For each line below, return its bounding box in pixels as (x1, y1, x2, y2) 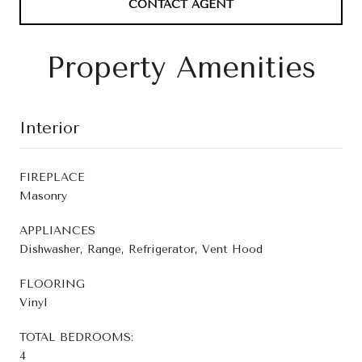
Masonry (19, 188, 67, 203)
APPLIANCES (19, 223, 95, 238)
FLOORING (19, 276, 85, 291)
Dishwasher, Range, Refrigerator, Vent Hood (19, 242, 263, 256)
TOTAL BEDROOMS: (19, 330, 133, 344)
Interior (19, 118, 79, 137)
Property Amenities (46, 50, 316, 85)
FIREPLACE (19, 170, 85, 184)
